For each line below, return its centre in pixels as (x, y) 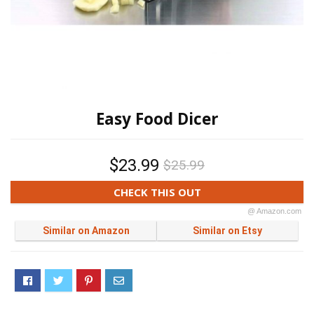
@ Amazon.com (274, 211)
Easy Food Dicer (157, 119)
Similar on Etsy (227, 231)
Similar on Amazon (86, 231)
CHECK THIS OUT (157, 192)
